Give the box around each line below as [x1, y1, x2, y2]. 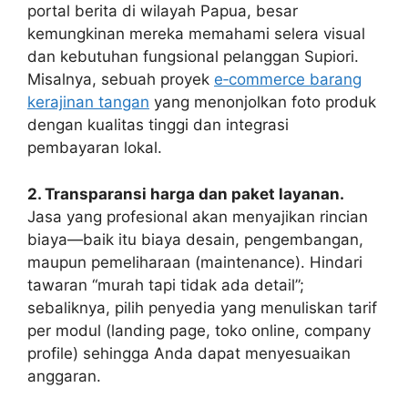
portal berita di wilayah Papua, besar [27, 2, 298, 21]
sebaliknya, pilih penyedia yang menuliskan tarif [27, 298, 377, 317]
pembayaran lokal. [27, 138, 162, 158]
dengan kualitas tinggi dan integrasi [27, 116, 289, 135]
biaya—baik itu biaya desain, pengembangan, [27, 229, 363, 249]
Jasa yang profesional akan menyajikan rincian [27, 207, 368, 226]
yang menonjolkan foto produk [149, 93, 376, 112]
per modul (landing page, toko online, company [27, 321, 371, 340]
